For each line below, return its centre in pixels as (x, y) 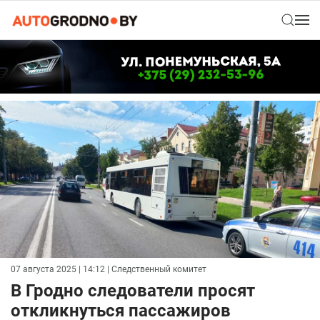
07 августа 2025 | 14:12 (58, 270)
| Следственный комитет (156, 270)
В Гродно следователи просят (133, 291)
